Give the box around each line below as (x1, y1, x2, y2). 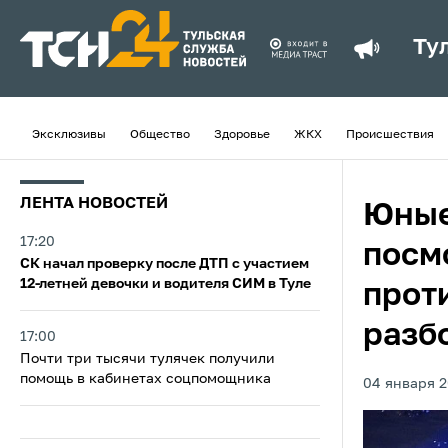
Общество (130, 129, 190, 141)
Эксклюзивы (32, 129, 106, 141)
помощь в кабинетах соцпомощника (20, 372, 271, 386)
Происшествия (346, 129, 434, 141)
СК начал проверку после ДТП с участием (20, 257, 309, 271)
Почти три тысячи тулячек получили (20, 352, 275, 366)
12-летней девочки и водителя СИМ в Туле (20, 277, 311, 291)
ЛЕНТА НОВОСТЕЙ (20, 196, 168, 212)
